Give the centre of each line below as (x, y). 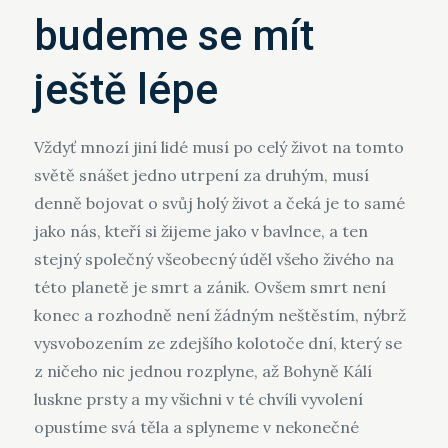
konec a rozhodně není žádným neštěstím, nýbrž (219, 315)
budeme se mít (173, 35)
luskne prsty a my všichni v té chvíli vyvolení (198, 399)
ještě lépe (125, 89)
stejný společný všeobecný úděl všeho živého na (213, 259)
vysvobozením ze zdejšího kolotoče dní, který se (217, 343)
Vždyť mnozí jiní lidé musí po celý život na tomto (218, 147)
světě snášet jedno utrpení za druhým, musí (201, 175)
